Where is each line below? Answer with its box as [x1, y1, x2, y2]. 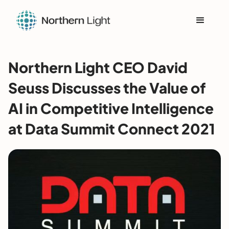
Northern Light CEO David [8, 58, 188, 76]
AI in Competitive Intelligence [8, 99, 214, 117]
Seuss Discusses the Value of [8, 79, 205, 97]
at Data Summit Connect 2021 [8, 120, 215, 138]
